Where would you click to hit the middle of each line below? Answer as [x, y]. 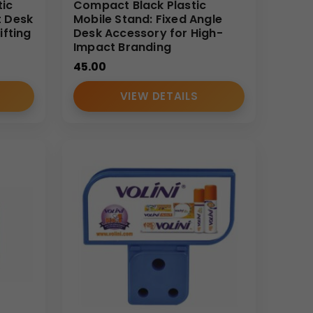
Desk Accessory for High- [148, 34]
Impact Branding [122, 48]
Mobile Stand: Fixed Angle [148, 20]
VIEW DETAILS [159, 96]
